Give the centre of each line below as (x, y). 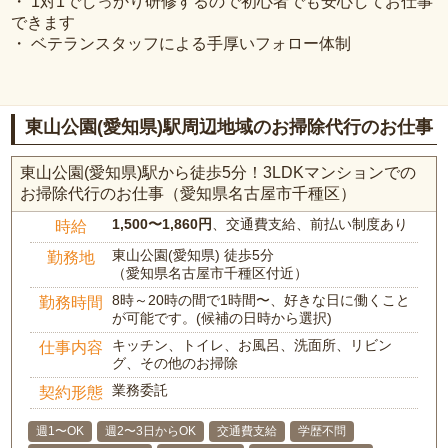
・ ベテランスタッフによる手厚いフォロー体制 (181, 43)
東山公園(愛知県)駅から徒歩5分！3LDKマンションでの (218, 173)
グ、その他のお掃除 (175, 363)
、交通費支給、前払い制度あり (310, 224)
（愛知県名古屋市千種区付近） (210, 273)
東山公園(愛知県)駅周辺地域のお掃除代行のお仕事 (229, 126)
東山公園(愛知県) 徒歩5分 (193, 255)
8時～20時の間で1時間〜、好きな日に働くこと (261, 300)
